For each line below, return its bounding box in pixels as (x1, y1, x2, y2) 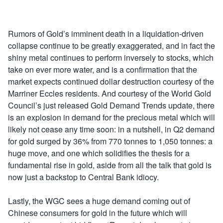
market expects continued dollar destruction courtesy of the (8, 76, 214, 87)
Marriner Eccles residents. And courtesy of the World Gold (8, 88, 211, 99)
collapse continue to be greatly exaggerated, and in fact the (8, 40, 215, 51)
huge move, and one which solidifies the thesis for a (8, 147, 190, 159)
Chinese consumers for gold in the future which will (8, 207, 187, 219)
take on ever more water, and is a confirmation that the (8, 64, 197, 75)
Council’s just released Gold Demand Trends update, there (8, 100, 215, 111)
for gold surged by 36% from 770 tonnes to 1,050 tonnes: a (8, 135, 213, 147)
